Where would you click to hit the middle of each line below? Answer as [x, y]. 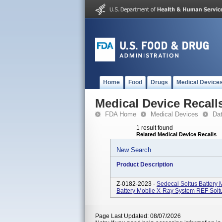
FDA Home [121, 114]
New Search [134, 150]
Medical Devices [174, 114]
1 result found [155, 128]
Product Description [145, 165]
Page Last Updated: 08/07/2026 [138, 216]
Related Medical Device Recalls [176, 134]
